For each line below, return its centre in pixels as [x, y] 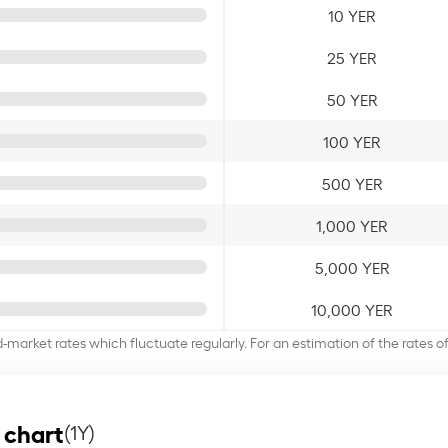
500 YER [352, 182]
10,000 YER [352, 308]
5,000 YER [352, 266]
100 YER [352, 140]
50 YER [352, 98]
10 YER [352, 14]
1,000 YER [352, 224]
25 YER [352, 56]
